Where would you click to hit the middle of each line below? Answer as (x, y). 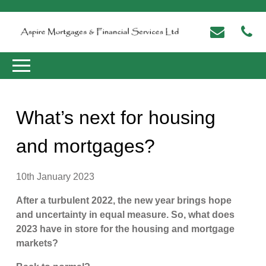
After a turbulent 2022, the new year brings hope (124, 200)
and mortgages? (86, 146)
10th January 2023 (56, 176)
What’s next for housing (116, 117)
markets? (37, 243)
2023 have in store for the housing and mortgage (126, 229)
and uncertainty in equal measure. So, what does (126, 214)
